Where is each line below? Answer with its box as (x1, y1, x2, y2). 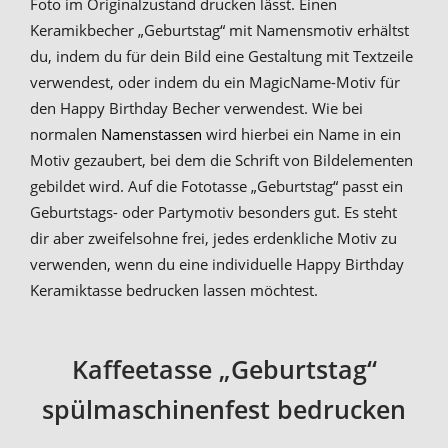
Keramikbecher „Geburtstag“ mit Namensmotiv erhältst (30, 20, 409, 41)
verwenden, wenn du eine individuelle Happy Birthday (30, 254, 404, 275)
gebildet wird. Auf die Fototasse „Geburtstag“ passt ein (30, 176, 403, 197)
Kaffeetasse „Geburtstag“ (71, 351, 377, 386)
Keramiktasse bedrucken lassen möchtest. (30, 280, 318, 301)
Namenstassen (101, 124, 202, 145)
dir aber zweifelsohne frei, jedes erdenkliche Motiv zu (30, 228, 397, 249)
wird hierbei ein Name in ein (202, 124, 401, 145)
